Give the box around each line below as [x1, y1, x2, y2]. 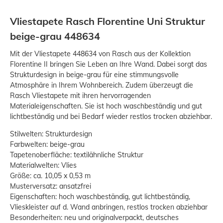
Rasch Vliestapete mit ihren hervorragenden [10, 91, 151, 101]
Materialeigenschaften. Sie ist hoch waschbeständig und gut [10, 102, 202, 111]
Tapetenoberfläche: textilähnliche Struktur [10, 150, 143, 160]
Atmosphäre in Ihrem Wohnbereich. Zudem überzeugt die [10, 81, 193, 90]
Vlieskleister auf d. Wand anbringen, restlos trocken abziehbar [10, 203, 208, 212]
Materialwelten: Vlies [10, 161, 77, 170]
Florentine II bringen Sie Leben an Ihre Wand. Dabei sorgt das [10, 60, 207, 69]
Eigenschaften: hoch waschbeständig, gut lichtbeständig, [10, 192, 190, 202]
